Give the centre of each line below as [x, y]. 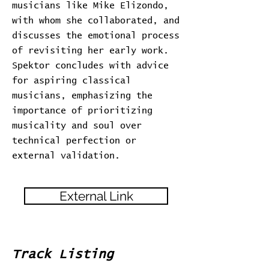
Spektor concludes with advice [90, 66]
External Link [96, 196]
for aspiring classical [71, 81]
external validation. [66, 156]
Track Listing [63, 254]
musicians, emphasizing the [82, 96]
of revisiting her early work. [90, 51]
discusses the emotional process [96, 36]
